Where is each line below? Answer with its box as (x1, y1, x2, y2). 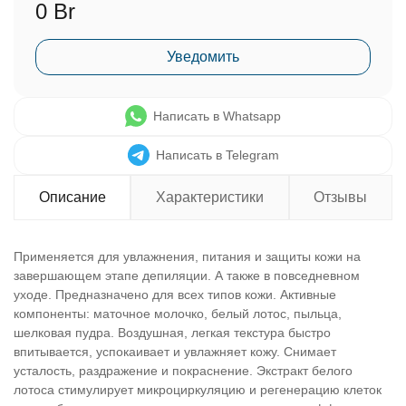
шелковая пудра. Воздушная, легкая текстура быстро (14, 325, 331, 340)
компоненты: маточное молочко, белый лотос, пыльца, (14, 306, 342, 321)
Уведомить (167, 49, 239, 64)
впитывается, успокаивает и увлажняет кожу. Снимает (14, 344, 336, 359)
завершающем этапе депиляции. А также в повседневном (14, 268, 360, 283)
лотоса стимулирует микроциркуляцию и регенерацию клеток (14, 382, 382, 397)
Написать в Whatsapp (153, 109, 281, 123)
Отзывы (314, 189, 368, 205)
